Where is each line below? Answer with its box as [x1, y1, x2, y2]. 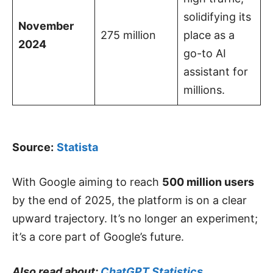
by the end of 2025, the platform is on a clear [12, 193, 247, 207]
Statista [57, 140, 98, 154]
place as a [183, 28, 235, 41]
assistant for [183, 65, 248, 78]
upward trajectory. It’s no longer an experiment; [12, 211, 258, 225]
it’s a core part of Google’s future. [12, 230, 184, 243]
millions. [183, 83, 225, 96]
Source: [12, 140, 54, 154]
